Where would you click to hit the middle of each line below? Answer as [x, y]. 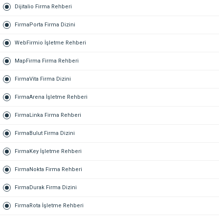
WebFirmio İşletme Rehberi [50, 43]
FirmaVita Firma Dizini [43, 79]
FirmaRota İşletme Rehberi [49, 206]
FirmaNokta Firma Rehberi [48, 169]
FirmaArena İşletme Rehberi [51, 97]
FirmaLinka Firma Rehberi [48, 115]
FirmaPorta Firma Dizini [45, 25]
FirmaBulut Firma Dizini [45, 133]
